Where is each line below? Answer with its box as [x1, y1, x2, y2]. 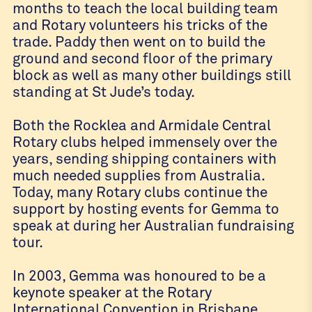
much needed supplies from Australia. [13, 166, 265, 183]
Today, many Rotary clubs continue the [13, 183, 267, 200]
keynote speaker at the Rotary [13, 283, 212, 300]
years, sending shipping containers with [13, 150, 276, 166]
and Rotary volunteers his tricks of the [13, 16, 267, 33]
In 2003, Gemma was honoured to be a [13, 267, 266, 283]
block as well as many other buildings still [13, 66, 291, 83]
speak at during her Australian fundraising [13, 217, 294, 233]
